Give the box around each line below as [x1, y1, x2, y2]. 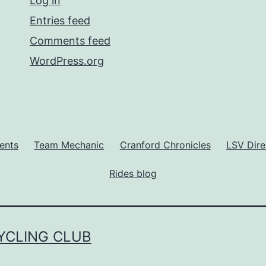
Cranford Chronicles [119, 138, 211, 151]
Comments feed [30, 34, 110, 47]
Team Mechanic [34, 138, 104, 151]
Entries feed [30, 14, 90, 27]
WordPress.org [30, 54, 104, 67]
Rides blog [109, 167, 157, 179]
